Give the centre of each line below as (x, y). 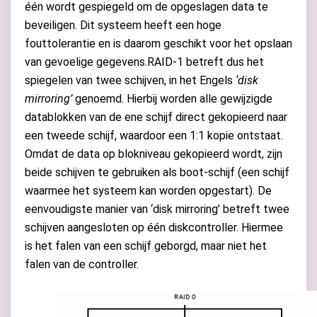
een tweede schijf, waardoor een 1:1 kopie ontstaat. (154, 135)
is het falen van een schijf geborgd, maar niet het (146, 246)
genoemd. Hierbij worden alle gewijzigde (172, 98)
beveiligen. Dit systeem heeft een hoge (123, 25)
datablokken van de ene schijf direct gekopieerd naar (156, 117)
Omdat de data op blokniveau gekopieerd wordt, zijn (154, 154)
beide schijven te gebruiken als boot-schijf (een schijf (157, 172)
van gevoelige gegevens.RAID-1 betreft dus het (144, 62)
